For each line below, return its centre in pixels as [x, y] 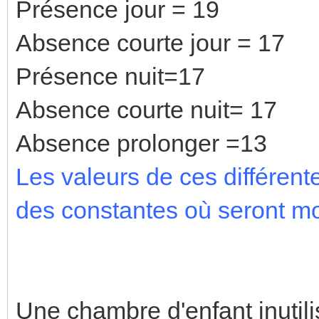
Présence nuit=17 [110, 76]
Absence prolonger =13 [141, 143]
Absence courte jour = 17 [150, 42]
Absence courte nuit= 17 [146, 109]
